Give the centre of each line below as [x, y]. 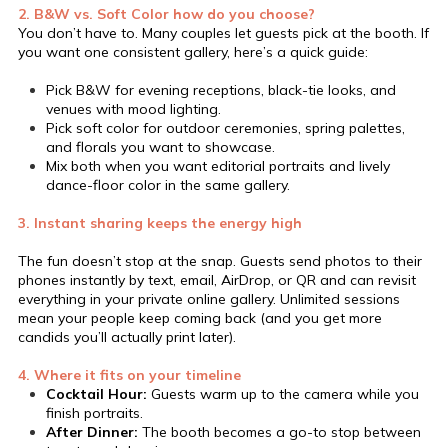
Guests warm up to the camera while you [283, 393]
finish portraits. [94, 412]
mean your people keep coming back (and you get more [200, 317]
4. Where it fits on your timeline [129, 374]
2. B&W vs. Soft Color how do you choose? [166, 13]
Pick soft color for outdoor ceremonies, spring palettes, [225, 127]
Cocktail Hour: [96, 393]
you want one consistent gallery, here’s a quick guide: [193, 51]
